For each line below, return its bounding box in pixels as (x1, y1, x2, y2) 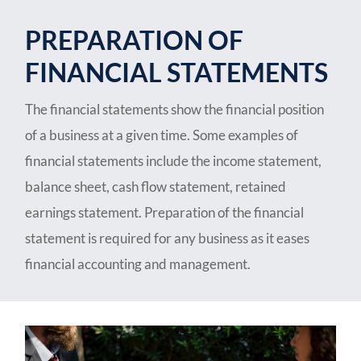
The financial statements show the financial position (25, 101, 325, 118)
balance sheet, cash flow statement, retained (25, 178, 287, 196)
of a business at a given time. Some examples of (25, 127, 299, 144)
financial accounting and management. (25, 255, 251, 273)
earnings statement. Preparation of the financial (25, 204, 305, 222)
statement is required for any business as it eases (25, 230, 310, 247)
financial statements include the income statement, (25, 152, 322, 170)
